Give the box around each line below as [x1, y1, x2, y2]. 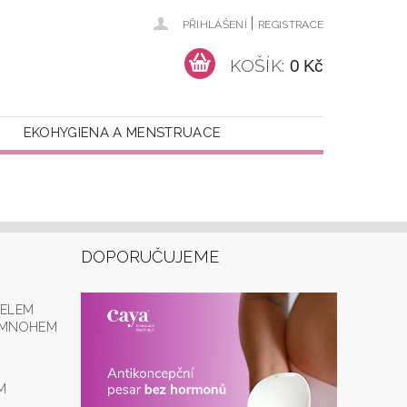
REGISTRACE [257, 18, 324, 31]
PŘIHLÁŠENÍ [182, 18, 247, 31]
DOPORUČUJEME [80, 247, 220, 266]
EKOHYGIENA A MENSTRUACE [23, 124, 222, 141]
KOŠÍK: [230, 55, 285, 75]
